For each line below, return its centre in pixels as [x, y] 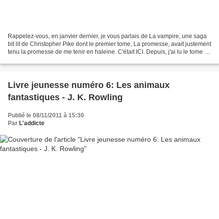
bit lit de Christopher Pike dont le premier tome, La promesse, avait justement [109, 44]
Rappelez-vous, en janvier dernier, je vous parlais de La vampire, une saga [107, 36]
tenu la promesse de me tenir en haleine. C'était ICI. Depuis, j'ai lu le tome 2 [108, 52]
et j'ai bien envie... [32, 59]
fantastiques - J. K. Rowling [65, 97]
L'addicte [32, 123]
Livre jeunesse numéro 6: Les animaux [89, 85]
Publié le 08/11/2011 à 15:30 [46, 115]
